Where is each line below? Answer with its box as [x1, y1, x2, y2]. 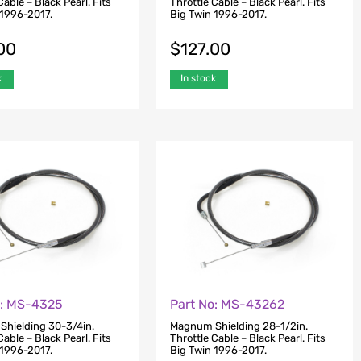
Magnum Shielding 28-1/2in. [169, 319, 308, 332]
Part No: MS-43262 [169, 297, 284, 313]
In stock [180, 72, 216, 84]
